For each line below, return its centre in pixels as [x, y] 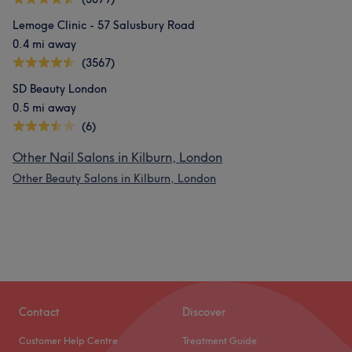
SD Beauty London [60, 89]
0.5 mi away [44, 108]
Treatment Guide [220, 341]
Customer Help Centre [68, 341]
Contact [39, 312]
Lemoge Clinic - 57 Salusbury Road [104, 25]
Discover [204, 312]
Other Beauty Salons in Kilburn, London [114, 178]
